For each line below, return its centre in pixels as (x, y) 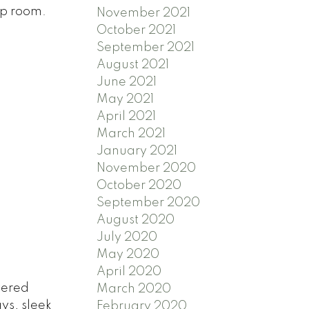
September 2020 (149, 202)
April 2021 (127, 116)
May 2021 (126, 99)
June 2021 (127, 82)
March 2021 (131, 133)
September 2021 (146, 47)
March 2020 (134, 289)
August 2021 (133, 64)
